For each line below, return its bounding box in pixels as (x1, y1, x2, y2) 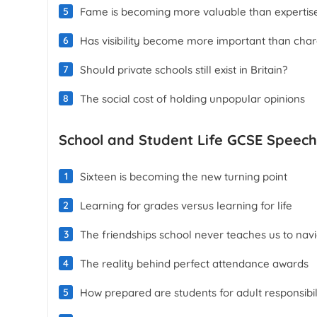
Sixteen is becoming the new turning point (80, 169, 288, 183)
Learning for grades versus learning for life (80, 198, 293, 212)
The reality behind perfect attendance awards (80, 256, 309, 270)
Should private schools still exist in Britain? (80, 62, 288, 76)
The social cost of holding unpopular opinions (80, 91, 306, 105)
